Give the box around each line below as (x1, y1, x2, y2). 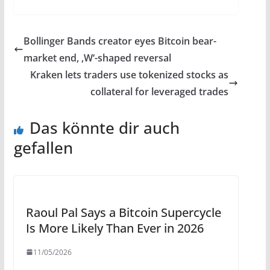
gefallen (13, 136, 73, 159)
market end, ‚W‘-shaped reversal (23, 51, 171, 64)
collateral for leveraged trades (90, 84, 229, 98)
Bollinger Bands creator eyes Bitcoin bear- (23, 34, 216, 48)
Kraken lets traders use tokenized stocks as (30, 67, 229, 81)
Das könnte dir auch (29, 116, 180, 139)
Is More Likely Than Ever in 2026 (25, 219, 204, 236)
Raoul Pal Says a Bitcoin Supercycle (25, 204, 221, 221)
